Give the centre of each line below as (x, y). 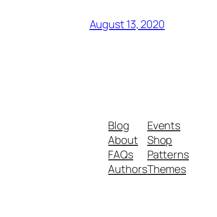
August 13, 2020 (127, 24)
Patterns (168, 154)
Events (164, 125)
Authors (128, 169)
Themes (167, 169)
